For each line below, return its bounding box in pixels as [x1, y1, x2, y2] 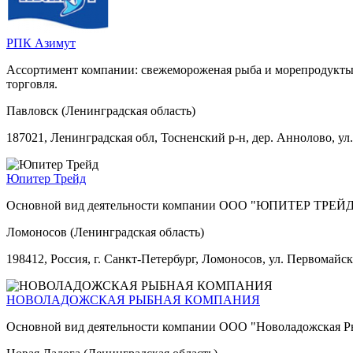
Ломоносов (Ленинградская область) [6, 225, 204, 239]
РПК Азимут [6, 35, 76, 50]
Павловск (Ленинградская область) [6, 103, 195, 117]
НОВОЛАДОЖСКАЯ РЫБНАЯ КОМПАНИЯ [6, 292, 260, 307]
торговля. [6, 76, 58, 91]
